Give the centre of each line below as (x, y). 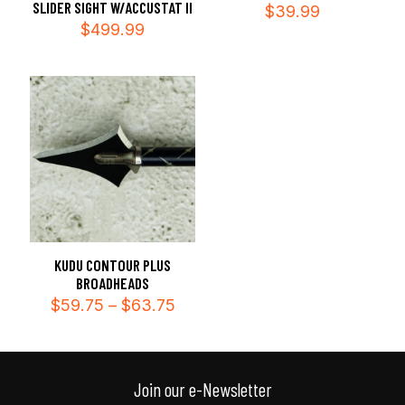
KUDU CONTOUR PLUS (113, 264)
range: (198, 321)
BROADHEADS (113, 283)
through (203, 355)
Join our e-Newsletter (202, 389)
